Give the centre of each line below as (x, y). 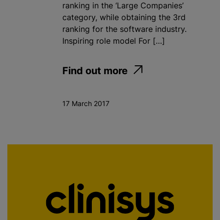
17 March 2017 (86, 104)
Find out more (95, 71)
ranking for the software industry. (124, 29)
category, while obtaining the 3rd (124, 17)
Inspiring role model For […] (114, 41)
